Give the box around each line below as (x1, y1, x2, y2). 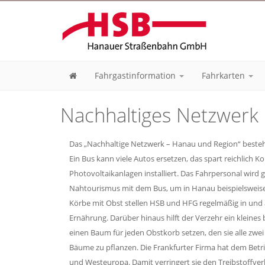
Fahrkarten (202, 70, 247, 81)
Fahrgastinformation (95, 70, 178, 81)
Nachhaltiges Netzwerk (60, 102, 258, 128)
